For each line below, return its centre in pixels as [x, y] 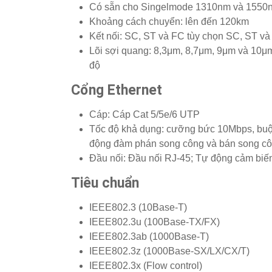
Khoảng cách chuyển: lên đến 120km [169, 22]
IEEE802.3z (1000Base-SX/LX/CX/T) [169, 251]
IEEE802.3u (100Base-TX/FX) [155, 222]
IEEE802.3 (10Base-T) [138, 208]
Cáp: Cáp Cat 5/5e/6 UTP [144, 115]
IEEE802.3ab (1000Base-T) [149, 237]
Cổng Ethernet [117, 90]
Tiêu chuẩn [105, 183]
